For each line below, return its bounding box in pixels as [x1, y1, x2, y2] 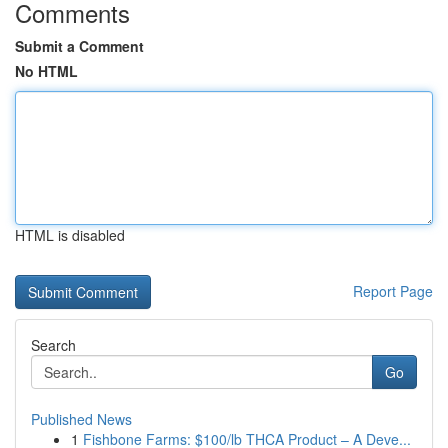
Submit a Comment [15, 36, 144, 56]
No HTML [15, 61, 78, 81]
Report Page [353, 281, 433, 301]
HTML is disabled [15, 225, 125, 245]
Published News [31, 409, 132, 429]
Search [31, 335, 76, 355]
